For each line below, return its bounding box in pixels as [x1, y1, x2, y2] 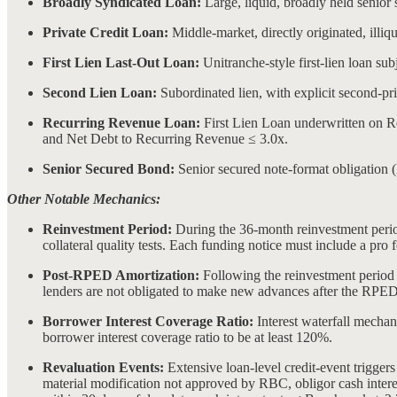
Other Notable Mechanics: [7, 191, 160, 206]
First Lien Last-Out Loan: [43, 54, 199, 70]
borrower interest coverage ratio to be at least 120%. [43, 329, 332, 345]
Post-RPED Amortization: [43, 267, 199, 283]
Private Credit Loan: [43, 24, 168, 40]
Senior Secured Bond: [43, 160, 175, 176]
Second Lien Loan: [43, 84, 157, 100]
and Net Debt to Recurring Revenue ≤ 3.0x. [43, 130, 288, 146]
